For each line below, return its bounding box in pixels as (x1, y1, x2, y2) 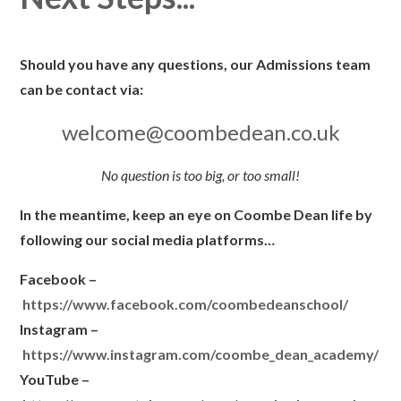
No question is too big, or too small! (101, 166, 300, 184)
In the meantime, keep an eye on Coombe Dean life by (20, 206, 373, 224)
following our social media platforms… (20, 231, 276, 249)
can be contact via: (20, 81, 147, 98)
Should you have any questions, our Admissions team (20, 55, 371, 73)
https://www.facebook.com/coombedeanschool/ (22, 295, 349, 313)
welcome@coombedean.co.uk (61, 119, 340, 146)
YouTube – (20, 371, 90, 388)
